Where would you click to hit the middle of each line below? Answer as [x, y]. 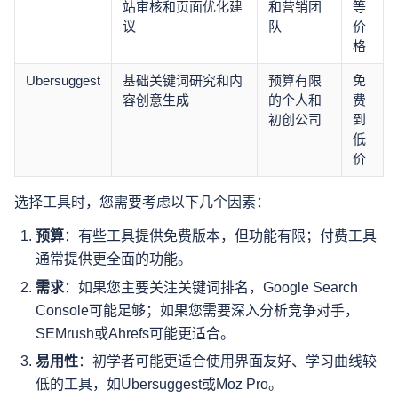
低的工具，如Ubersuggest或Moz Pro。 [159, 385]
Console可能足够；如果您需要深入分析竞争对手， [197, 310]
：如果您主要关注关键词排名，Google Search [211, 287]
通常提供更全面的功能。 [114, 259]
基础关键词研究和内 [183, 80]
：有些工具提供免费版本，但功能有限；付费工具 [220, 235]
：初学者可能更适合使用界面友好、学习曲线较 [227, 362]
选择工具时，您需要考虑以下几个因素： [142, 202]
